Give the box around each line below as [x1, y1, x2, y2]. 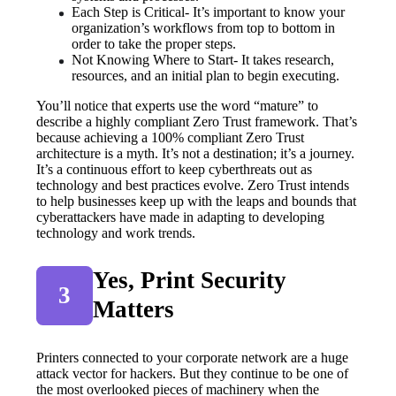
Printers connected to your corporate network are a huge [36, 349, 349, 365]
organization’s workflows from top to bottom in [72, 19, 336, 35]
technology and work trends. [36, 225, 196, 240]
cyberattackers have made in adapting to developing [36, 209, 325, 225]
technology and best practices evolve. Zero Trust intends [36, 177, 350, 193]
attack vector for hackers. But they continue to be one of [36, 365, 349, 381]
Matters [93, 296, 175, 324]
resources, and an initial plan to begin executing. [72, 67, 340, 83]
